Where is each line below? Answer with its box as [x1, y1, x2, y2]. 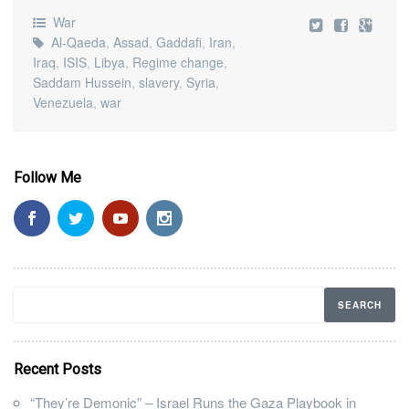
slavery [138, 72, 179, 91]
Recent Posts [14, 361, 101, 379]
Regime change [131, 52, 224, 71]
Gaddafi [155, 32, 202, 51]
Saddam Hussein [32, 72, 131, 91]
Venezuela [32, 92, 93, 111]
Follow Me [14, 168, 81, 186]
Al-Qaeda [50, 32, 106, 51]
